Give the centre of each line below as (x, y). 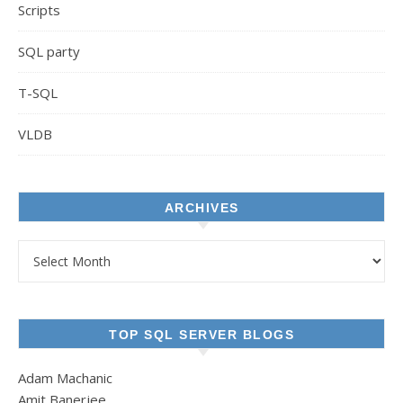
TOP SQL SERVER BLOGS (201, 334)
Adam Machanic (65, 377)
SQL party (49, 51)
